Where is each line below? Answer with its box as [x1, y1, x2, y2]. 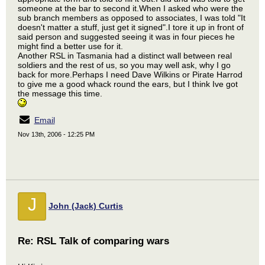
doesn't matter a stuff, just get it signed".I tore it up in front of [18, 22, 244, 32]
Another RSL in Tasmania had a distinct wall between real [18, 51, 232, 60]
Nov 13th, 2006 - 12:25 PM [18, 131, 95, 138]
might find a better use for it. [18, 41, 123, 51]
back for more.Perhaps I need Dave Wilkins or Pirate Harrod [18, 70, 243, 79]
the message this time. [18, 89, 102, 98]
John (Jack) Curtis [49, 201, 123, 211]
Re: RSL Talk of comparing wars [18, 235, 169, 247]
